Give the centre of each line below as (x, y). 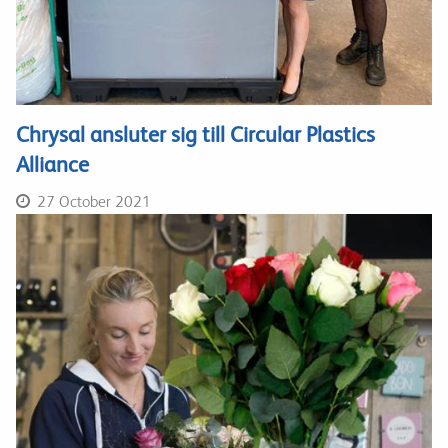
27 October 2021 (92, 201)
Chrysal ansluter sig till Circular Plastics (195, 134)
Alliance (52, 164)
